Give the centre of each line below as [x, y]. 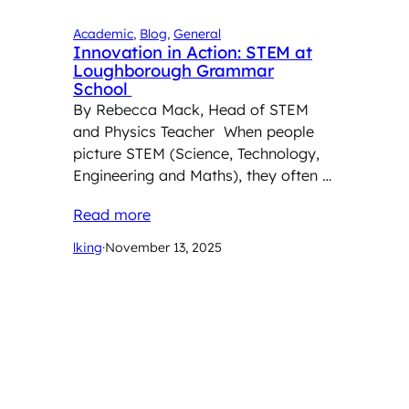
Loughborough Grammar [173, 70]
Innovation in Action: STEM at [193, 52]
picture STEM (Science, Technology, [196, 153]
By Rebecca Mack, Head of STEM [191, 109]
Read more [112, 215]
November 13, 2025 [163, 248]
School [103, 89]
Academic [103, 33]
